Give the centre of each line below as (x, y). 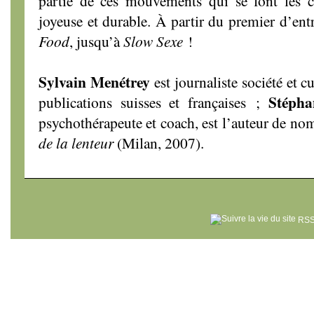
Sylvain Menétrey (94, 82)
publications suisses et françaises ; (153, 102)
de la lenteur (76, 143)
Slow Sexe (153, 41)
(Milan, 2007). (159, 143)
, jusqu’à (96, 41)
